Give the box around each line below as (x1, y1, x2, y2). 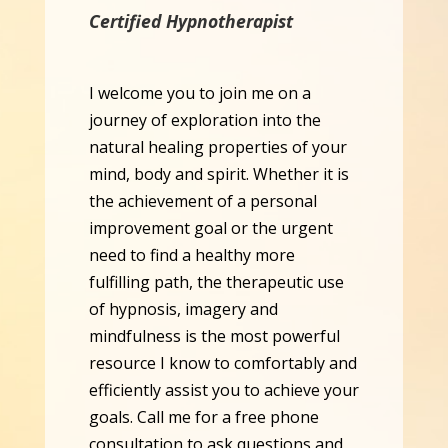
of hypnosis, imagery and (88, 298, 278, 321)
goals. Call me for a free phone (88, 406, 319, 429)
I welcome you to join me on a (88, 82, 311, 105)
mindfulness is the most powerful (88, 325, 340, 348)
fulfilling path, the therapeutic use (88, 271, 344, 294)
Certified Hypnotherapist (88, 9, 293, 34)
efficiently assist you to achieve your (88, 379, 359, 402)
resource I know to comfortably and (88, 352, 357, 375)
